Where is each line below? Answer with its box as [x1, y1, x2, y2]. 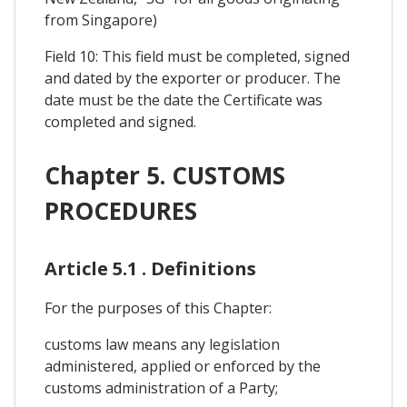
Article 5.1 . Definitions [45, 256, 256, 282]
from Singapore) [45, 9, 157, 30]
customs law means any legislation [45, 334, 280, 355]
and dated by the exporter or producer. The [45, 67, 341, 88]
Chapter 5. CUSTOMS [45, 158, 285, 192]
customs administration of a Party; [45, 378, 278, 399]
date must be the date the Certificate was [45, 89, 323, 110]
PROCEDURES [45, 194, 197, 227]
